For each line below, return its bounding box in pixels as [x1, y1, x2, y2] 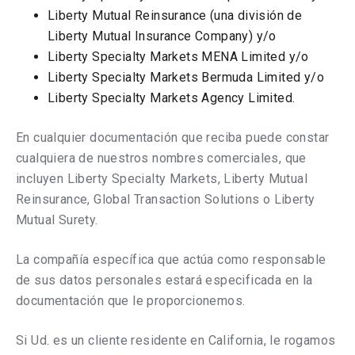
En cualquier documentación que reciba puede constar [16, 130, 330, 145]
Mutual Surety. [16, 212, 98, 227]
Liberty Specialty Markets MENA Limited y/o [48, 49, 309, 64]
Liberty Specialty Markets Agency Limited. [48, 90, 296, 105]
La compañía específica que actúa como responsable [16, 252, 326, 267]
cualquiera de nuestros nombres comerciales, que [16, 151, 307, 166]
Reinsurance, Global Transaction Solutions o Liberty [16, 192, 315, 207]
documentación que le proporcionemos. [16, 293, 246, 308]
